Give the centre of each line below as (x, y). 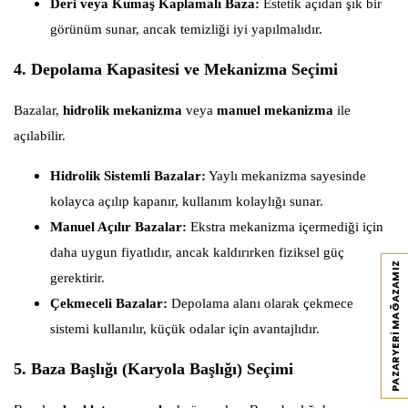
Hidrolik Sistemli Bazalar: (128, 176)
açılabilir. (40, 136)
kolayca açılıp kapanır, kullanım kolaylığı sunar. (187, 202)
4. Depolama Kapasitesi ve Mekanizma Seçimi (176, 70)
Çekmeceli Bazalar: (109, 304)
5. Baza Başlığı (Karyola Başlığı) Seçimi (153, 369)
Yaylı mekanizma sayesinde (286, 176)
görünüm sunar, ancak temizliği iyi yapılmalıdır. (186, 30)
